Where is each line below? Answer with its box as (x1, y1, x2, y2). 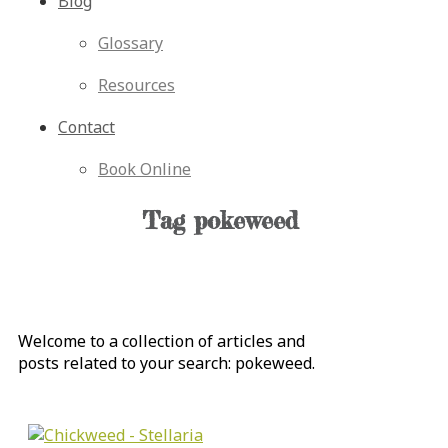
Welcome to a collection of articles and (18, 330, 305, 353)
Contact (58, 116, 115, 139)
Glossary (98, 32, 163, 55)
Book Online (98, 158, 191, 181)
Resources (98, 74, 175, 97)
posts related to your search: (18, 352, 235, 375)
